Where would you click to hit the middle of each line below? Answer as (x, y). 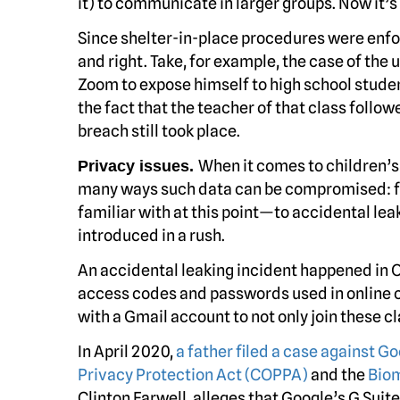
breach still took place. (159, 131)
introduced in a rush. (151, 235)
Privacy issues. (138, 166)
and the (338, 375)
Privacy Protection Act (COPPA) (193, 375)
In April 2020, (127, 351)
